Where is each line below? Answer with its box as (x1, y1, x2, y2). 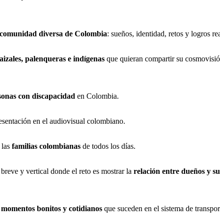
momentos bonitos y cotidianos (1, 204, 102, 213)
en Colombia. (75, 91, 119, 100)
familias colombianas (12, 141, 81, 150)
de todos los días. (81, 141, 136, 150)
